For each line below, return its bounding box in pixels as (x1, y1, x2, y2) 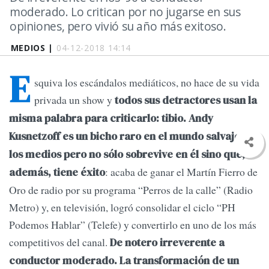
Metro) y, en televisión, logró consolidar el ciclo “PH (9, 200, 235, 215)
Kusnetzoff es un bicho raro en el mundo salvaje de (9, 129, 255, 144)
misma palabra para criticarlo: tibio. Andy (9, 111, 213, 126)
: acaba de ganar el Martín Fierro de (105, 165, 258, 180)
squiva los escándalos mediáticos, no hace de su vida (34, 75, 259, 90)
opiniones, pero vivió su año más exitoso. (10, 18, 226, 34)
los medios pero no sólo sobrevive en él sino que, (9, 147, 245, 162)
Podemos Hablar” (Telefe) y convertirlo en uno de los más (9, 217, 256, 232)
